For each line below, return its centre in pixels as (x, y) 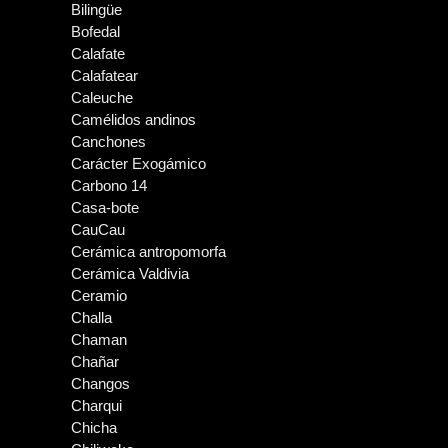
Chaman (99, 339)
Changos (100, 383)
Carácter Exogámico (138, 163)
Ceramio (99, 295)
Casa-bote (105, 207)
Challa (91, 317)
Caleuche (102, 97)
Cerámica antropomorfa (148, 251)
